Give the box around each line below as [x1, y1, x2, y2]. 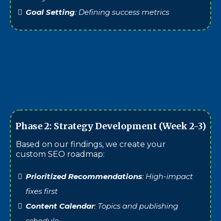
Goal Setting [26, 7, 75, 17]
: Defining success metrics [75, 7, 169, 17]
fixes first [26, 186, 58, 196]
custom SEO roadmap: [16, 149, 105, 159]
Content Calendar [26, 201, 94, 211]
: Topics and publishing [94, 201, 178, 211]
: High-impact [142, 171, 193, 181]
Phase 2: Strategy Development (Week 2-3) [15, 120, 206, 132]
